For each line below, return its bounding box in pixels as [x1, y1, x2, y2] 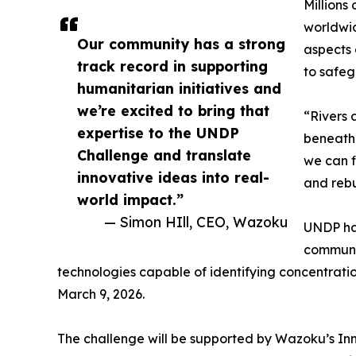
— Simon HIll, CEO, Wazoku [104, 213, 288, 231]
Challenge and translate [77, 146, 251, 164]
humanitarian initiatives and [77, 79, 281, 98]
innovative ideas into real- [77, 168, 269, 187]
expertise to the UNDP [77, 124, 239, 142]
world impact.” [77, 191, 184, 209]
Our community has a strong [77, 35, 285, 53]
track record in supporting [77, 57, 268, 75]
